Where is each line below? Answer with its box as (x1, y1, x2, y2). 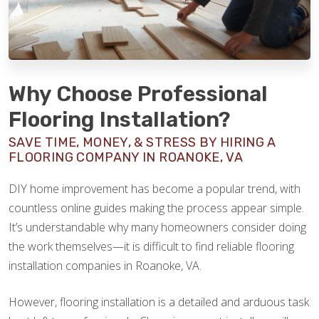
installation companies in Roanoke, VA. (9, 257, 202, 273)
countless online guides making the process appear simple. (9, 199, 304, 216)
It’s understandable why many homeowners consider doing (9, 219, 306, 235)
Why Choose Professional (9, 80, 268, 107)
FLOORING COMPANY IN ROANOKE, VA (9, 149, 244, 165)
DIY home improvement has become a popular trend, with (9, 180, 300, 197)
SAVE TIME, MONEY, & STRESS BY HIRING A (9, 134, 276, 150)
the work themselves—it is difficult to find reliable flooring (9, 238, 294, 254)
